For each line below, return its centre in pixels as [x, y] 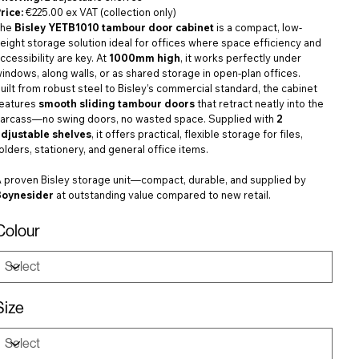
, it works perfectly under [241, 57]
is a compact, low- [258, 27]
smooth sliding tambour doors [117, 103]
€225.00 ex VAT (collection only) [100, 12]
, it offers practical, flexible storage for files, [198, 133]
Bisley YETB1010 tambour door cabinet [115, 27]
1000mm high [145, 57]
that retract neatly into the [260, 103]
